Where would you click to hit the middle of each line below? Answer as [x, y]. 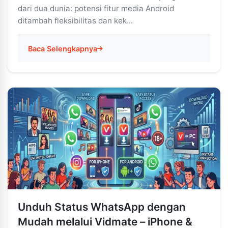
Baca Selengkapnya [63, 49]
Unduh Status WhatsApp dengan [102, 207]
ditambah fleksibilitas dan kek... [75, 21]
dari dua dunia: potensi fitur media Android [96, 8]
